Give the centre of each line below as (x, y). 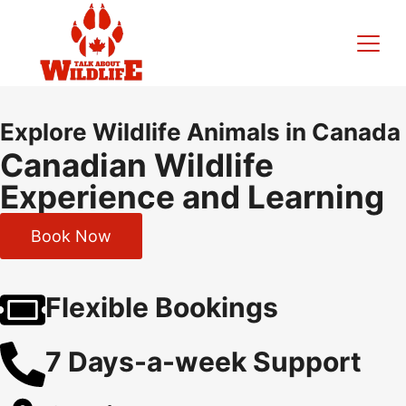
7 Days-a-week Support (203, 362)
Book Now (71, 237)
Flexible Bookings (162, 308)
